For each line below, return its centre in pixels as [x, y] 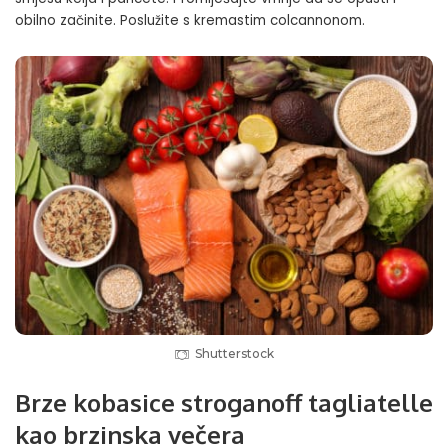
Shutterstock [234, 354]
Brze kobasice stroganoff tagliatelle [224, 403]
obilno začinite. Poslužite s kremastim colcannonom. [190, 21]
